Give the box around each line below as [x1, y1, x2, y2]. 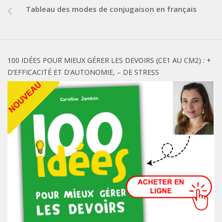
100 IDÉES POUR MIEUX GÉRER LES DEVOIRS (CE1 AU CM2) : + [7, 55, 211, 65]
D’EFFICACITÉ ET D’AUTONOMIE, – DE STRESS [7, 67, 159, 77]
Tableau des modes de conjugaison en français [25, 4, 197, 14]
